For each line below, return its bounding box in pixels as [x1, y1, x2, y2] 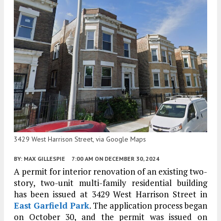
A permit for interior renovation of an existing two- [14, 166, 207, 178]
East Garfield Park [14, 200, 89, 212]
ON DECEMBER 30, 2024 [95, 155, 159, 163]
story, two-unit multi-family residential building [14, 177, 207, 189]
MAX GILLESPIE [24, 155, 65, 163]
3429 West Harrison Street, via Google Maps [14, 135, 146, 144]
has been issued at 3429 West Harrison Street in [14, 188, 207, 200]
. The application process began [89, 200, 207, 212]
